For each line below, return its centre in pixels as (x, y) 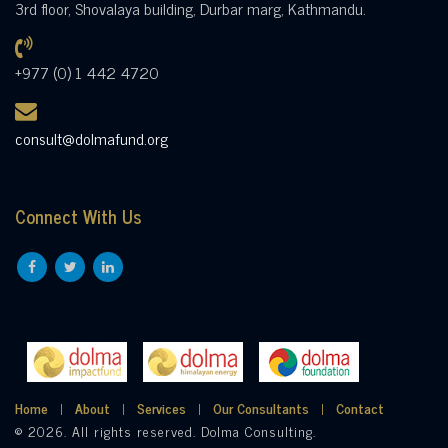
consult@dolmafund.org (91, 138)
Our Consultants (261, 407)
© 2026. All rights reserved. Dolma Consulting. (165, 430)
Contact (360, 407)
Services (161, 407)
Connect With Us (78, 216)
